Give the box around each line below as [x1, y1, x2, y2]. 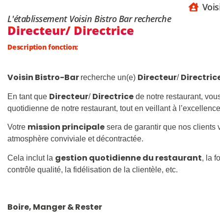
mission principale [27, 121, 105, 133]
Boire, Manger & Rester [7, 201, 103, 213]
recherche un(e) [81, 73, 138, 82]
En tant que [7, 92, 50, 101]
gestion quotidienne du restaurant [55, 152, 202, 164]
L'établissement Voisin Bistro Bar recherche [7, 13, 171, 25]
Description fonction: [7, 42, 78, 52]
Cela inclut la [7, 153, 55, 162]
